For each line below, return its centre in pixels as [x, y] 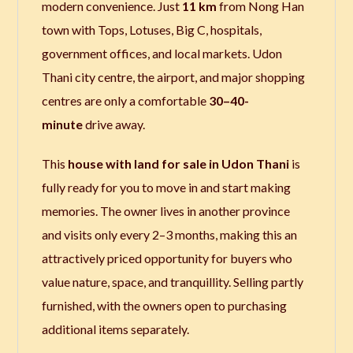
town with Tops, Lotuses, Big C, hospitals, [152, 30]
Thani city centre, [90, 77]
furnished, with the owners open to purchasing [165, 306]
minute [63, 124]
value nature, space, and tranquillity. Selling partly [173, 282]
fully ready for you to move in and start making [167, 188]
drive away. [114, 124]
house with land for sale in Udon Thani [179, 164]
